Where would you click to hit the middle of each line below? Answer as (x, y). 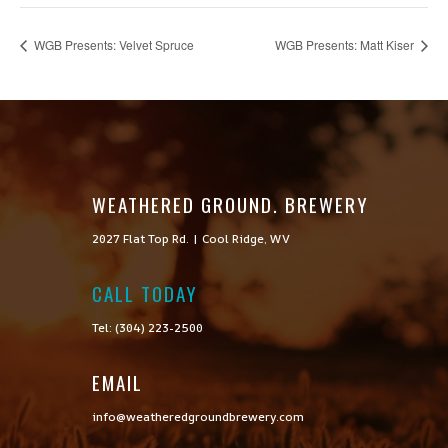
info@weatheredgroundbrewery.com (197, 417)
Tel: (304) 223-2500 (147, 328)
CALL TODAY (144, 293)
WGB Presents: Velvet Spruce (112, 45)
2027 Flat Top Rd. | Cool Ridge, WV (190, 239)
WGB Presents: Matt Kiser (346, 45)
